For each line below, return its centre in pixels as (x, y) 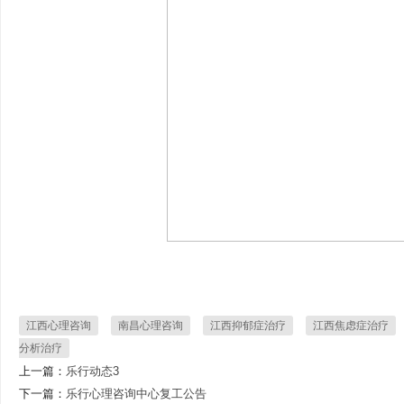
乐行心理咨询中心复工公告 (136, 394)
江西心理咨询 (59, 326)
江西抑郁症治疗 (248, 326)
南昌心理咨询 (151, 326)
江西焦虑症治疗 (351, 326)
